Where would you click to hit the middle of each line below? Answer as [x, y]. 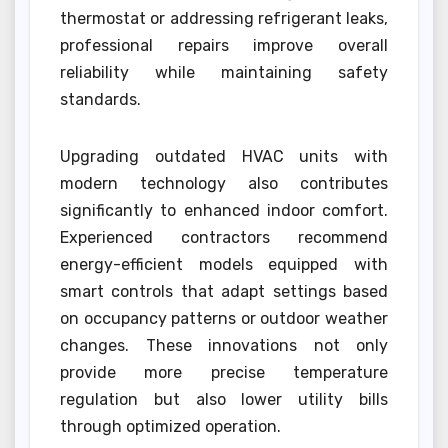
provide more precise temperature [224, 373]
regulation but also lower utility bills [224, 400]
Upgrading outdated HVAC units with [224, 157]
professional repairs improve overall [224, 46]
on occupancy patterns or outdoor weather [224, 319]
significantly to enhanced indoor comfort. [224, 211]
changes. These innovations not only [224, 346]
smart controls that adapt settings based [224, 292]
